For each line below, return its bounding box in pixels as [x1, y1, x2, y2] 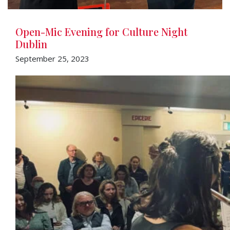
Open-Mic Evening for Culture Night [15, 25, 187, 39]
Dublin [15, 37, 47, 51]
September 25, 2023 [15, 53, 89, 64]
